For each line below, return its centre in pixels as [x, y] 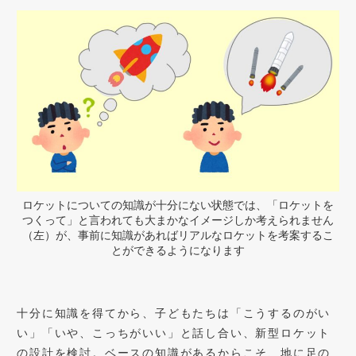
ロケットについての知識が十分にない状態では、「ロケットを [178, 204]
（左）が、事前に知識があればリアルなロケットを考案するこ [178, 234]
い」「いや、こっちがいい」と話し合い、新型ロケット [174, 332]
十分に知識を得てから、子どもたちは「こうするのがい [174, 312]
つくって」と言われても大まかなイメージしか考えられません [178, 219]
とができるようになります [178, 250]
